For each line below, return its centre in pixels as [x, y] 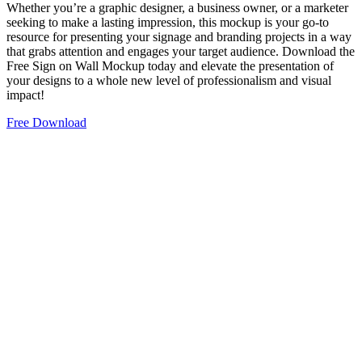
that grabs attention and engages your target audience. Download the [181, 51]
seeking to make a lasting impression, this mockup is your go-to [168, 22]
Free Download [46, 122]
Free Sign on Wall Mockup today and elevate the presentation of [170, 65]
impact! [25, 95]
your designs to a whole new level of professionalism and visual [169, 80]
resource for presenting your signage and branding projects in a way [179, 36]
